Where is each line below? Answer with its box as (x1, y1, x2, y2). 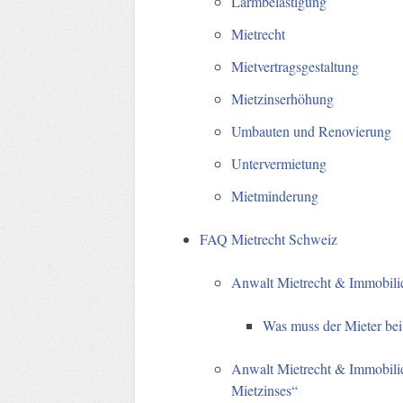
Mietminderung (231, 185, 319, 205)
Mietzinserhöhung (231, 88, 335, 108)
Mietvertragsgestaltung (231, 56, 360, 76)
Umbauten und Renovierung (231, 121, 392, 140)
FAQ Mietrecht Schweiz (200, 228, 338, 248)
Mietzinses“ (231, 380, 299, 399)
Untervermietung (231, 153, 327, 173)
